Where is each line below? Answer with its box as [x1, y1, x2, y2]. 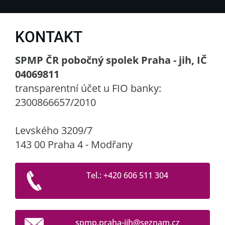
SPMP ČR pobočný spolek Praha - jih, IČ [15, 53, 207, 67]
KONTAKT [15, 28, 82, 46]
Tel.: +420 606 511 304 [86, 169, 168, 181]
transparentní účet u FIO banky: [15, 81, 161, 95]
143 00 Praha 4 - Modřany [15, 137, 133, 151]
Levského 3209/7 [15, 123, 92, 137]
